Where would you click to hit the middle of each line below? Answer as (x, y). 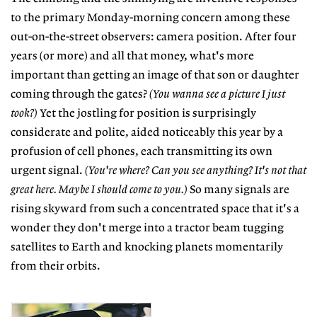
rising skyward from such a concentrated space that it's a (155, 209)
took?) (24, 114)
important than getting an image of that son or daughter (155, 76)
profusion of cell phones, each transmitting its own (142, 152)
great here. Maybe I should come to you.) (99, 190)
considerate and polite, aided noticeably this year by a (147, 133)
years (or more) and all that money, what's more (132, 57)
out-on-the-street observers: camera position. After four (154, 38)
